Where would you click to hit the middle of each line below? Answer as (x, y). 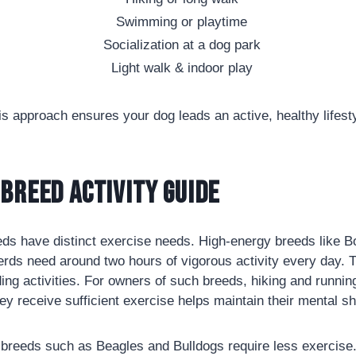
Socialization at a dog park (182, 44)
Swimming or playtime (182, 21)
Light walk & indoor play (182, 68)
